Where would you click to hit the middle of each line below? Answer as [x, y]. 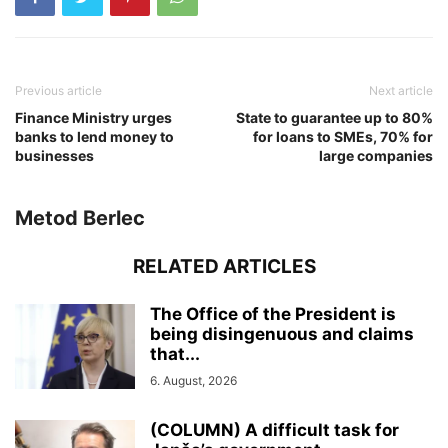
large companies [376, 155]
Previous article [58, 90]
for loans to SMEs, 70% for [343, 136]
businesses [54, 155]
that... [175, 354]
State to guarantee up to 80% [334, 117]
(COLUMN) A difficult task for [274, 430]
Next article [401, 90]
